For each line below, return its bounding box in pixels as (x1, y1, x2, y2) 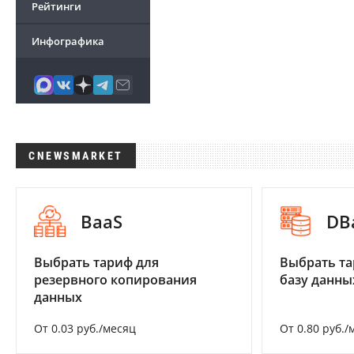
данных (34, 288, 82, 307)
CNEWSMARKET (28, 149, 123, 162)
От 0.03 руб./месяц (34, 321, 136, 337)
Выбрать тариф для (34, 254, 159, 272)
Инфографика (32, 34, 104, 48)
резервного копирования (34, 271, 197, 289)
